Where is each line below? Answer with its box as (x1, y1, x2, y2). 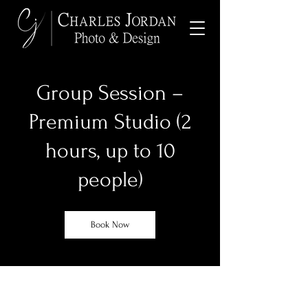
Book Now (91, 219, 129, 230)
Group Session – (36, 81, 184, 105)
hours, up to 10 (45, 139, 175, 163)
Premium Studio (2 (29, 110, 191, 134)
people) (77, 168, 143, 192)
